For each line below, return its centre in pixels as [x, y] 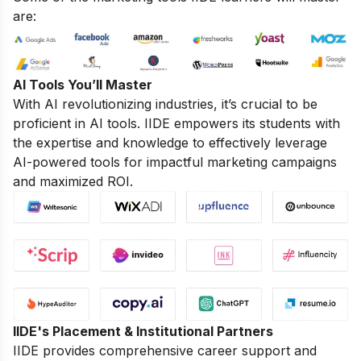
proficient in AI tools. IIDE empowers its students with [176, 124]
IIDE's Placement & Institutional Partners [143, 332]
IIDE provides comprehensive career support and [165, 351]
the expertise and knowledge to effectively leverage [170, 143]
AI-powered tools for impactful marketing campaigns [175, 162]
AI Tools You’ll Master [83, 85]
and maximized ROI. [73, 182]
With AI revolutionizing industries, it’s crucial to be [165, 104]
